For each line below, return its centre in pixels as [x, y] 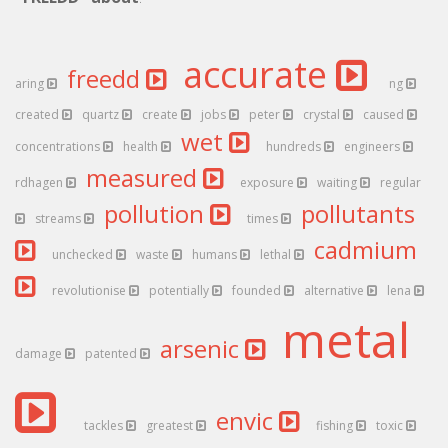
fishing [336, 425]
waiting [338, 182]
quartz [102, 114]
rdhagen [40, 182]
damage [40, 353]
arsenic [202, 348]
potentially [180, 290]
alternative [335, 290]
